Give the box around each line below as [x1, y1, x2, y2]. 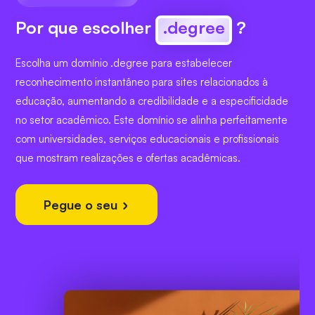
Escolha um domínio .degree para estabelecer [15, 56, 232, 70]
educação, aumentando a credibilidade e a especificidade [15, 94, 288, 108]
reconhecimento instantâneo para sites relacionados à [15, 75, 268, 89]
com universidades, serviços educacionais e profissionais [15, 132, 279, 146]
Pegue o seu [44, 197, 121, 213]
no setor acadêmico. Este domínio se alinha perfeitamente [15, 113, 288, 127]
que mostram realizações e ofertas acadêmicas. [15, 151, 240, 165]
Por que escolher [15, 17, 155, 39]
